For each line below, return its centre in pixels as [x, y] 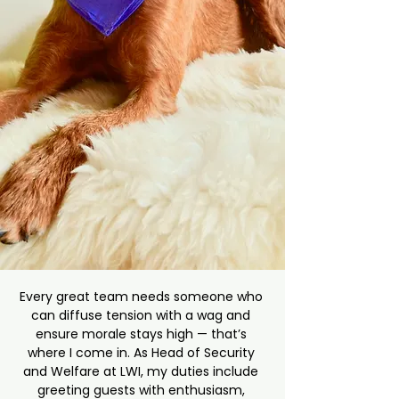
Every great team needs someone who [142, 297]
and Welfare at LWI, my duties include [142, 371]
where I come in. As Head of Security [142, 353]
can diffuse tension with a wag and [142, 315]
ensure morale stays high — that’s [142, 334]
